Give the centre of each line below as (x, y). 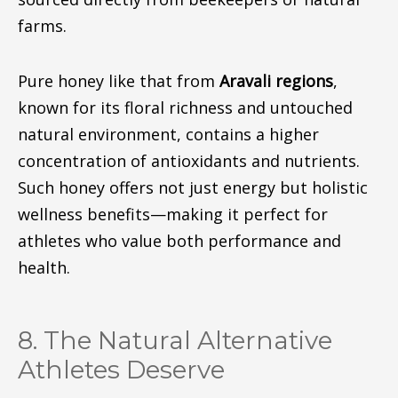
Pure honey (63, 80)
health (42, 267)
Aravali (245, 80)
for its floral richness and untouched (210, 107)
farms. (42, 26)
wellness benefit (80, 214)
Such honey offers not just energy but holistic (192, 187)
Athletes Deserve (121, 370)
